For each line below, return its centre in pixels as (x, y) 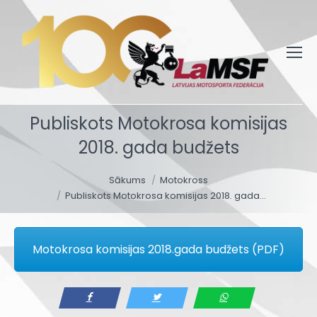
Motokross (184, 180)
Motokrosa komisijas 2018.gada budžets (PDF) (158, 250)
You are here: (51, 168)
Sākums (127, 180)
